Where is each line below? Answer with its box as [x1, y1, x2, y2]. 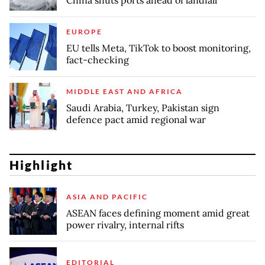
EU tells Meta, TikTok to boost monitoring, [66, 42, 251, 54]
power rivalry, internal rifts [66, 218, 184, 231]
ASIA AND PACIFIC [66, 192, 148, 201]
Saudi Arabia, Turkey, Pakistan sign [66, 102, 219, 114]
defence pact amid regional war [66, 114, 206, 126]
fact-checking [66, 54, 129, 66]
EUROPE [66, 27, 102, 37]
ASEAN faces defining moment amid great [66, 206, 250, 219]
